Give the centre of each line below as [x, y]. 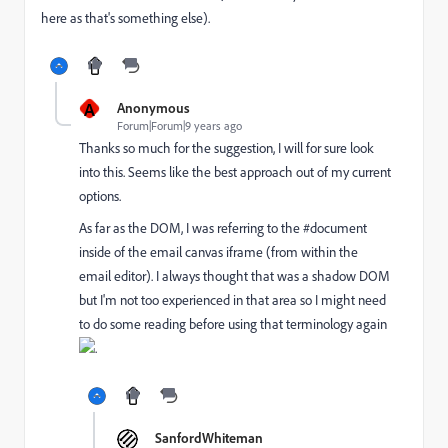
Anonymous [153, 107]
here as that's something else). [125, 18]
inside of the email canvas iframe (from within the [218, 252]
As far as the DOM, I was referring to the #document [223, 228]
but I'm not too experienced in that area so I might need [232, 300]
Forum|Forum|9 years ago [179, 125]
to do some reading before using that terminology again [233, 324]
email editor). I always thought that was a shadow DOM [234, 276]
